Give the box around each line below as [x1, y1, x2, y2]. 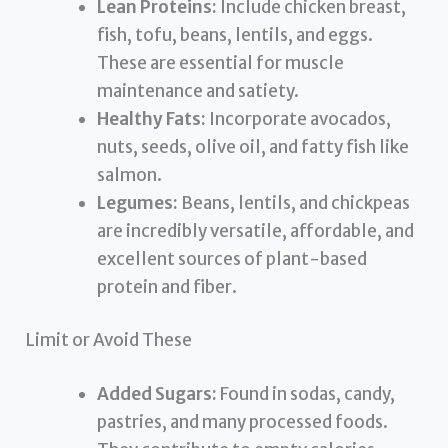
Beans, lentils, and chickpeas [178, 191, 411, 214]
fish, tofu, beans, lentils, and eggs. [97, 23, 374, 46]
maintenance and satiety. [97, 79, 300, 102]
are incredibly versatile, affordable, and [97, 219, 415, 242]
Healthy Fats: [97, 107, 207, 130]
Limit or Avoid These [26, 329, 193, 352]
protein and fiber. [97, 275, 238, 298]
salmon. [97, 163, 163, 186]
